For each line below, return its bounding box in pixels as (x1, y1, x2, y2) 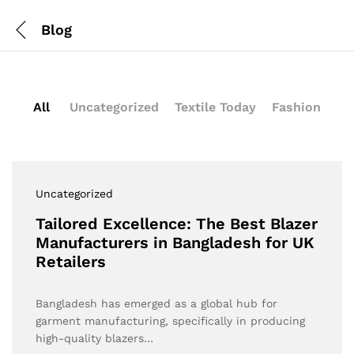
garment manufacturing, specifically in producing (36, 314, 305, 327)
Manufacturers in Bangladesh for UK (36, 233, 314, 252)
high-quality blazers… (36, 332, 153, 345)
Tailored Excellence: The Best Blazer (36, 214, 318, 233)
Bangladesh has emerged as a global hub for (36, 297, 277, 310)
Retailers (36, 252, 106, 271)
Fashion (272, 100, 321, 115)
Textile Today (175, 100, 256, 115)
